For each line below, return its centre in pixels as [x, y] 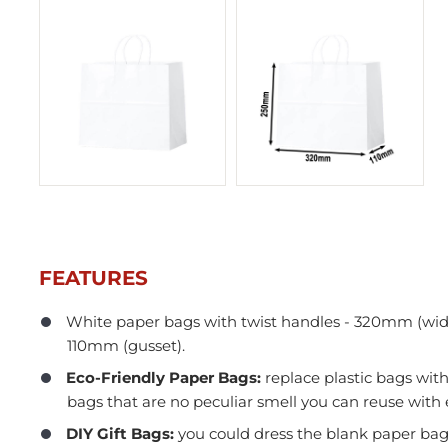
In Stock [336, 346]
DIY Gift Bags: [121, 433]
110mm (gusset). [127, 345]
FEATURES [93, 277]
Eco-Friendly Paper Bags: [165, 377]
